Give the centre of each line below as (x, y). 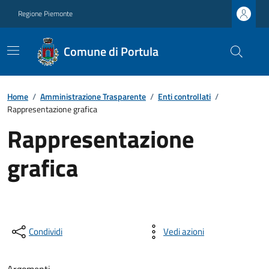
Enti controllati (184, 96)
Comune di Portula (111, 51)
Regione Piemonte (45, 14)
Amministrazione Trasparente (93, 96)
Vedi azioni (184, 231)
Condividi (46, 231)
